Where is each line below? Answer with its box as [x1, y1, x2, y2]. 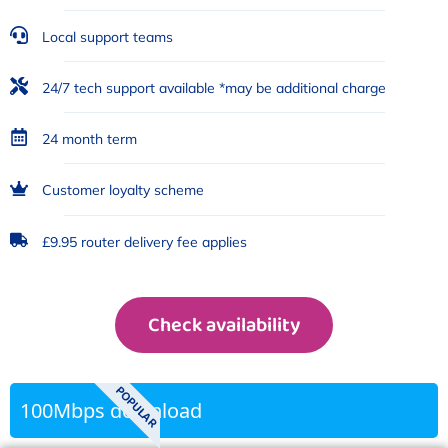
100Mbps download [20, 396, 202, 424]
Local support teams [42, 28, 174, 47]
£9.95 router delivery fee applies [42, 232, 248, 251]
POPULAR [109, 380, 163, 433]
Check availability [148, 308, 300, 341]
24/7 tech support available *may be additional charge [42, 79, 387, 98]
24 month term [42, 130, 138, 149]
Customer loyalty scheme [42, 181, 205, 200]
